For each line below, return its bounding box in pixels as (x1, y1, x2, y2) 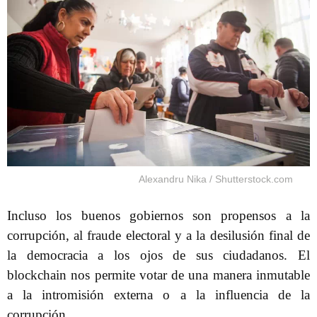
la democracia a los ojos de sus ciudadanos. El (7, 247, 310, 263)
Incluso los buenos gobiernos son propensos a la (7, 207, 310, 223)
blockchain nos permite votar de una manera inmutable (7, 267, 310, 282)
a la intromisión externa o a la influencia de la (7, 287, 310, 302)
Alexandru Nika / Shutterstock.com (139, 173, 293, 185)
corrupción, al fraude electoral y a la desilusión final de (7, 227, 310, 243)
